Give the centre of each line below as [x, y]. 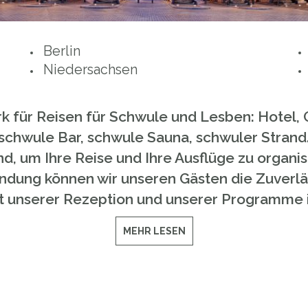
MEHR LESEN [154, 231]
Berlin [62, 51]
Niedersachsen [90, 70]
